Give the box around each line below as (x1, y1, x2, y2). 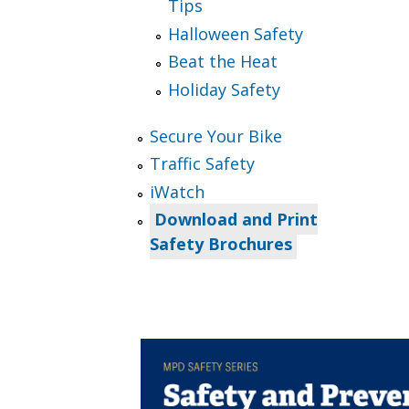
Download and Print (154, 208, 319, 231)
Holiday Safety (168, 79, 281, 101)
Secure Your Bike (150, 124, 283, 147)
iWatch (150, 180, 205, 203)
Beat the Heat (168, 50, 278, 73)
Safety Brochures (150, 233, 293, 256)
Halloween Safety (168, 22, 304, 45)
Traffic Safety (150, 152, 256, 175)
